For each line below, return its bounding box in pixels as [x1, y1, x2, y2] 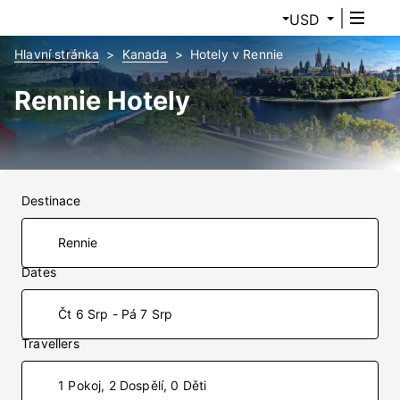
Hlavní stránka [14, 46, 100, 62]
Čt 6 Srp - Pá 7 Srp [58, 306, 173, 321]
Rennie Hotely [14, 85, 190, 116]
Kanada [121, 46, 168, 62]
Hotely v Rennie [189, 46, 284, 62]
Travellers [21, 336, 79, 351]
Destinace [21, 193, 81, 208]
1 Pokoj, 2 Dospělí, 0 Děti [58, 378, 207, 393]
